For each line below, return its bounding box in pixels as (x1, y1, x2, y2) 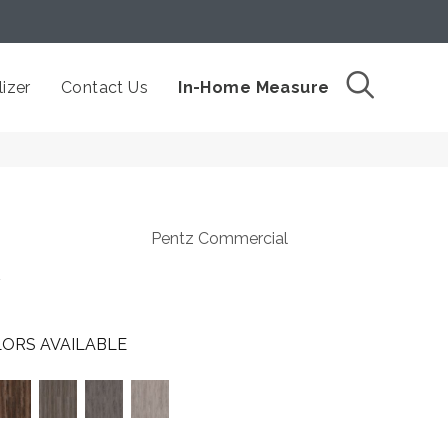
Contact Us (60, 78, 149, 97)
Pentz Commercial (150, 229, 288, 248)
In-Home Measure (178, 78, 330, 97)
